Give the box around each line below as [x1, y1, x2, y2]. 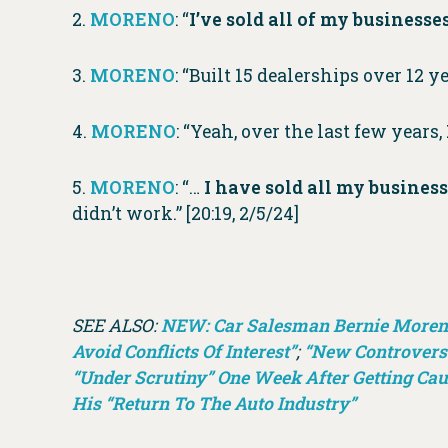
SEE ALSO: [72, 314, 161, 338]
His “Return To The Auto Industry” [72, 392, 356, 416]
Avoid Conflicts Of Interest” [72, 340, 296, 364]
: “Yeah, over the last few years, [176, 120, 446, 144]
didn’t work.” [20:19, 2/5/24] [72, 202, 299, 226]
